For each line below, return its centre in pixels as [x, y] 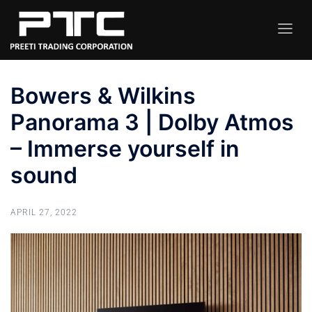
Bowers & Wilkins [103, 95]
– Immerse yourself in [125, 148]
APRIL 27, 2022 [44, 212]
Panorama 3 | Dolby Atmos [152, 122]
